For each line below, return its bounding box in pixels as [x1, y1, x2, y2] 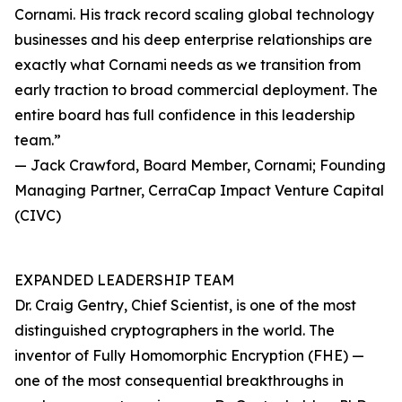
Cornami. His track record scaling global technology [14, 5, 374, 24]
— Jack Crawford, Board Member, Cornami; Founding [14, 156, 386, 175]
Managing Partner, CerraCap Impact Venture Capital [14, 181, 384, 200]
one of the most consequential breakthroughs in [14, 371, 344, 390]
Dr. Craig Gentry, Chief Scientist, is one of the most [14, 296, 356, 315]
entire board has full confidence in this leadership [14, 106, 355, 125]
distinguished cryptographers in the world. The [14, 321, 335, 340]
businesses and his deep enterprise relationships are [14, 31, 372, 49]
